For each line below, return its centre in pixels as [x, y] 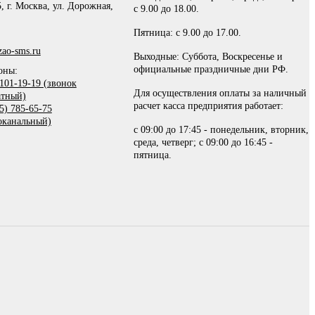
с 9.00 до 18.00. [167, 9]
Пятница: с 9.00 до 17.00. [188, 33]
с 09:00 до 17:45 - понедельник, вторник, [221, 130]
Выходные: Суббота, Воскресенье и [208, 57]
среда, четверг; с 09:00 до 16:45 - [204, 143]
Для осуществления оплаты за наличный [220, 94]
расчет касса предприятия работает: [209, 106]
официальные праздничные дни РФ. [211, 70]
